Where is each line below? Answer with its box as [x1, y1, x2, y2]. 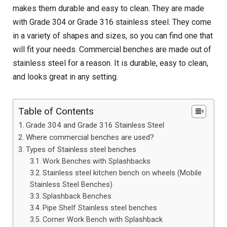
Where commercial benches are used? [26, 133, 155, 142]
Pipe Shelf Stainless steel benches [42, 204, 157, 213]
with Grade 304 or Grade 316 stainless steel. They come [13, 17, 211, 27]
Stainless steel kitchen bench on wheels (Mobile [42, 169, 202, 178]
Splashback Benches [42, 192, 111, 201]
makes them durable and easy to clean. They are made [13, 4, 204, 14]
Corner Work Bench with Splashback [42, 215, 163, 224]
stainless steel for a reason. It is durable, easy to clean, [13, 58, 208, 68]
